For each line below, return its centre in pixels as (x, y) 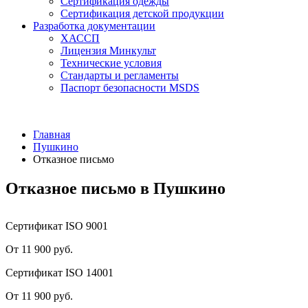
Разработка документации (94, 26)
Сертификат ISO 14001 (59, 272)
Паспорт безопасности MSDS (130, 88)
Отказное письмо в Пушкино (115, 188)
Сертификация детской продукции (142, 13)
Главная (52, 134)
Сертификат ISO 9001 (57, 225)
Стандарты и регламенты (120, 75)
